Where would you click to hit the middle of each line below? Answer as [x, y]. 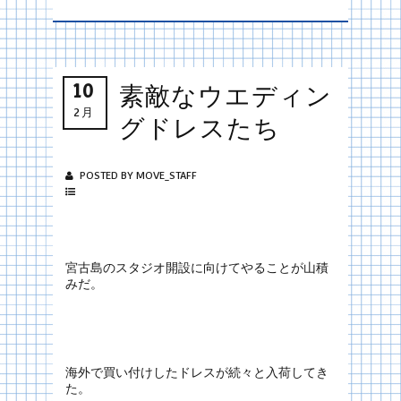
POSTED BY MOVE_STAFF [137, 175]
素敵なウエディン [226, 95]
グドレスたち [200, 128]
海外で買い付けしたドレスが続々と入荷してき [197, 372]
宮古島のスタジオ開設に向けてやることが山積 [197, 267]
